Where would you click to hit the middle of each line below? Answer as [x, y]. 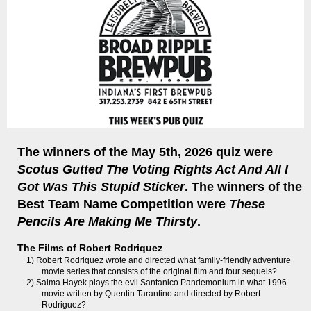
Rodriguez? [64, 305]
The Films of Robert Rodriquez [90, 248]
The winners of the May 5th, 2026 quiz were [145, 152]
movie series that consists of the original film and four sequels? [159, 271]
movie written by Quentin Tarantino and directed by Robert [151, 294]
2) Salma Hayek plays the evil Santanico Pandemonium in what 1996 [157, 283]
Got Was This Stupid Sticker [101, 187]
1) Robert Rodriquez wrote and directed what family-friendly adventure [159, 260]
